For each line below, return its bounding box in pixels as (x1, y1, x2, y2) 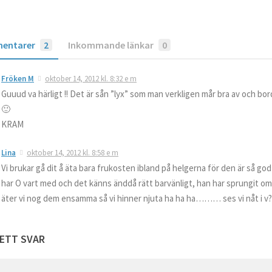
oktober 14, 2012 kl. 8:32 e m (45, 73, 137, 84)
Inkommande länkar (68, 39, 154, 52)
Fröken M (1, 73, 34, 84)
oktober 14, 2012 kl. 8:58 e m (27, 148, 118, 158)
